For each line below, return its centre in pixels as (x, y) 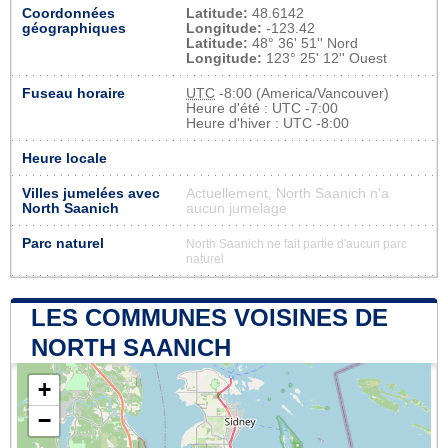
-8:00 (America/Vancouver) (302, 93)
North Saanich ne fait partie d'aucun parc (296, 243)
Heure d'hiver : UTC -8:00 (267, 123)
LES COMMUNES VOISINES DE (209, 317)
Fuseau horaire (73, 93)
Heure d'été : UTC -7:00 (262, 108)
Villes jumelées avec (91, 193)
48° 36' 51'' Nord (303, 43)
